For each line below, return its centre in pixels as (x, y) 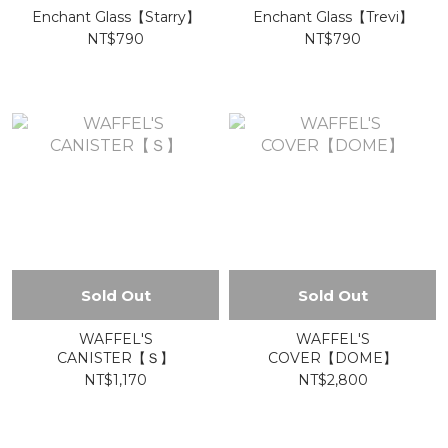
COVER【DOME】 (332, 358)
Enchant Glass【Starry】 (147, 17)
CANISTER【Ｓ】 (115, 358)
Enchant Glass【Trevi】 (364, 17)
